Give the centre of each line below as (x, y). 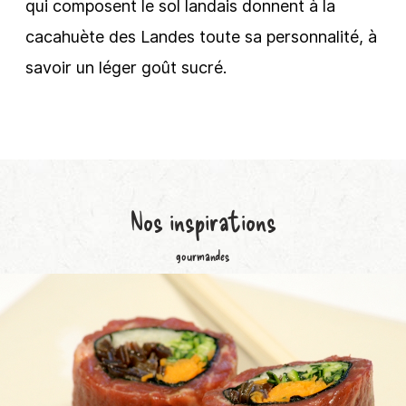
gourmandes (203, 255)
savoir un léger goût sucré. (126, 68)
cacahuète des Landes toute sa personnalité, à (201, 37)
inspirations (222, 220)
